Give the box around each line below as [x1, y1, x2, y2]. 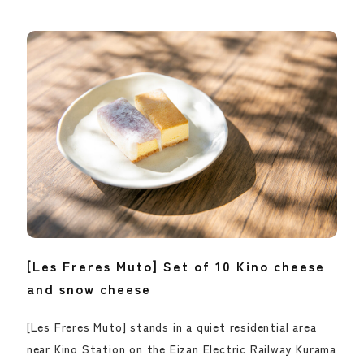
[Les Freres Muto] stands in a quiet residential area [26, 318, 317, 335]
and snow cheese [26, 278, 151, 298]
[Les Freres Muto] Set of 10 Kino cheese [26, 255, 325, 275]
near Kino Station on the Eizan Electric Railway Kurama [26, 340, 337, 357]
